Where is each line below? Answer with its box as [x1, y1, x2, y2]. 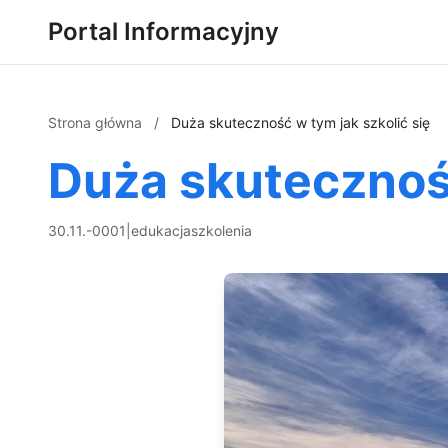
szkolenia [191, 222, 252, 239]
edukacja [131, 222, 191, 239]
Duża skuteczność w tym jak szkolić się [171, 114, 430, 131]
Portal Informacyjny [48, 17, 279, 46]
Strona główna [48, 114, 146, 131]
